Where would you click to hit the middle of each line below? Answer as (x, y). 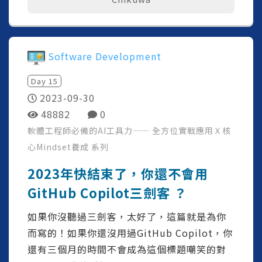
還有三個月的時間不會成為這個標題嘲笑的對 (127, 249)
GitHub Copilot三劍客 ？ (107, 193)
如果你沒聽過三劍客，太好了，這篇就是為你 (127, 217)
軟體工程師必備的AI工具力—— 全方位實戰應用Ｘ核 (129, 131)
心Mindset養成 (59, 147)
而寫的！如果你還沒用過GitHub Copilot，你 (130, 233)
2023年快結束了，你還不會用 (118, 173)
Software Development (105, 56)
